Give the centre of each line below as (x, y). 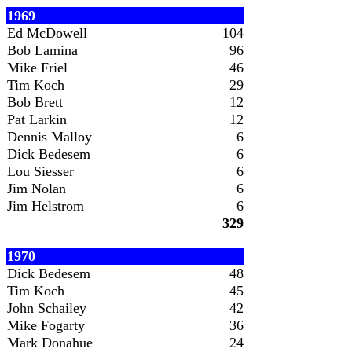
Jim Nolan (37, 189)
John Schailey (47, 308)
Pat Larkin (37, 119)
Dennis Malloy (49, 137)
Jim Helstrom (46, 206)
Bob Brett (35, 102)
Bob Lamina (42, 50)
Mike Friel (37, 68)
